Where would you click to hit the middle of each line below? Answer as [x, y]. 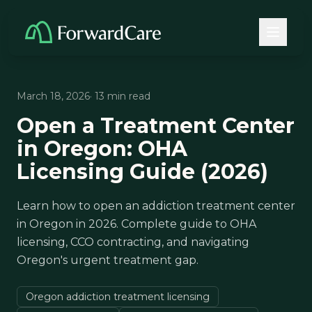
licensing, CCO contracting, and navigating [133, 242]
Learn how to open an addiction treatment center [156, 206]
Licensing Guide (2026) [142, 172]
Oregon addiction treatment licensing [118, 297]
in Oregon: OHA [102, 149]
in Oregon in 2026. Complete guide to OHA [136, 224]
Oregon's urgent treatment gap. [108, 260]
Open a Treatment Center [156, 126]
